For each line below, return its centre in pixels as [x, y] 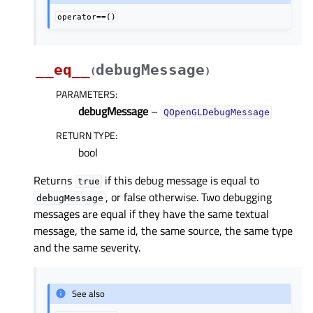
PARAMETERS [86, 94]
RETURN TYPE [86, 136]
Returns [54, 181]
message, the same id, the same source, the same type [163, 231]
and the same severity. [87, 248]
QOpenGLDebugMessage [216, 112]
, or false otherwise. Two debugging [189, 197]
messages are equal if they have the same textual [151, 214]
